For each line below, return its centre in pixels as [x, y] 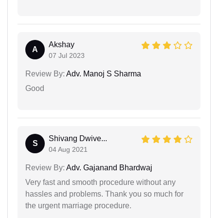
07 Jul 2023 [67, 55]
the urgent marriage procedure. [78, 205]
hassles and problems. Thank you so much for [104, 194]
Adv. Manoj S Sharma [103, 73]
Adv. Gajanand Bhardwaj [109, 167]
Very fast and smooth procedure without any [100, 182]
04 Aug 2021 [68, 149]
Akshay [62, 44]
